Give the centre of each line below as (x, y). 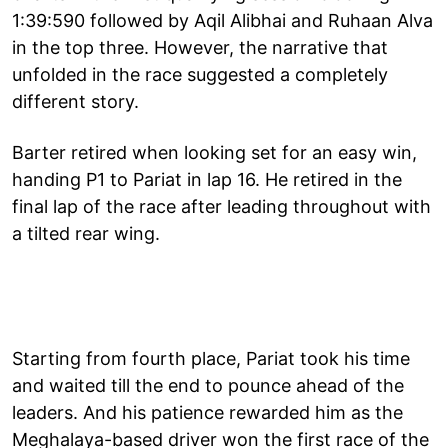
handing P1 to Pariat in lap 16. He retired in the (207, 179)
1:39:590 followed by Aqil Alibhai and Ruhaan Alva (222, 20)
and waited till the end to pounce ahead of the (208, 385)
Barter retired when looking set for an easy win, (214, 152)
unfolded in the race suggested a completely (200, 74)
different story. (75, 101)
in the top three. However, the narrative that (200, 47)
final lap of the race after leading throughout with (221, 206)
